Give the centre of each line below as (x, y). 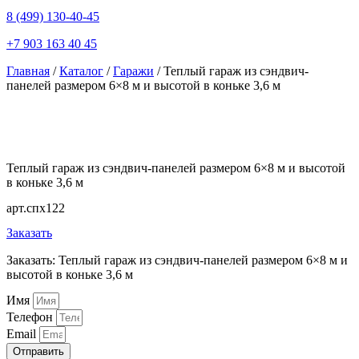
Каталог (81, 71)
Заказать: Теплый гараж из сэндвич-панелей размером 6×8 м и (177, 260)
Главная (28, 71)
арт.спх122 (36, 208)
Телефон (31, 317)
